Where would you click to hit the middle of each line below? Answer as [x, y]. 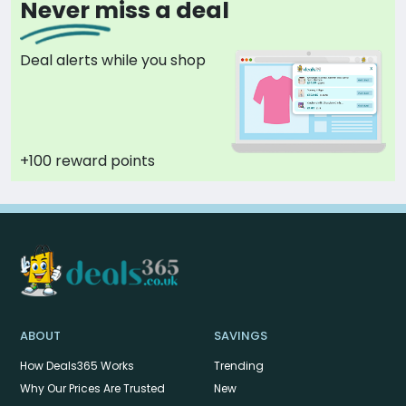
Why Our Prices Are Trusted [92, 389]
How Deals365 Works [77, 366]
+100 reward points [87, 161]
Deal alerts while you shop [113, 61]
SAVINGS [241, 336]
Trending [239, 366]
